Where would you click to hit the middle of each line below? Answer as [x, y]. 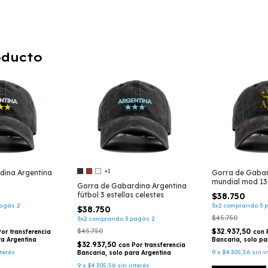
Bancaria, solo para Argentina [124, 252]
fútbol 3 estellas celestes [121, 194]
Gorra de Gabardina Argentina [132, 185]
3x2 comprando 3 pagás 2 [116, 218]
